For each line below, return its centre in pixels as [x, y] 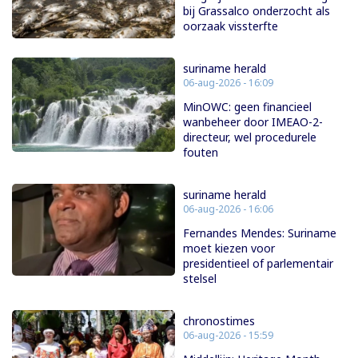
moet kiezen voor [229, 249]
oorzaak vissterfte [231, 26]
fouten [201, 153]
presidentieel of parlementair [258, 264]
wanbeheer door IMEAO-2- [253, 122]
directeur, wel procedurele [250, 137]
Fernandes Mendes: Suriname [260, 233]
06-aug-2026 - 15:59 [228, 336]
